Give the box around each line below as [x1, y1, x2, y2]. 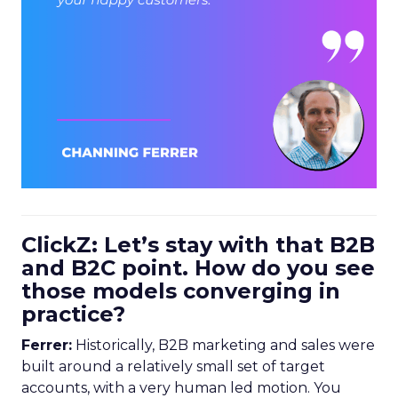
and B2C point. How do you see [21, 255, 375, 281]
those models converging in [21, 278, 340, 304]
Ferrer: [21, 337, 72, 354]
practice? [21, 301, 125, 327]
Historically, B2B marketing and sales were [72, 337, 375, 354]
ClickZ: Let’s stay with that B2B [21, 232, 375, 258]
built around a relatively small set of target [21, 358, 325, 375]
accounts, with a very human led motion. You [21, 379, 341, 396]
